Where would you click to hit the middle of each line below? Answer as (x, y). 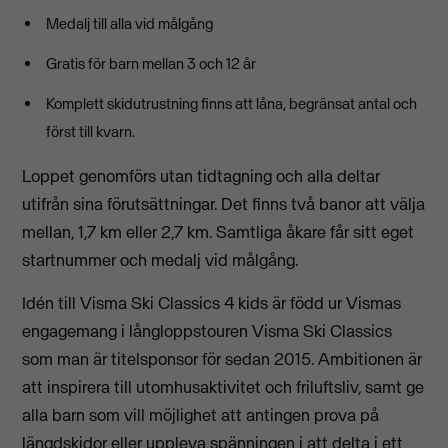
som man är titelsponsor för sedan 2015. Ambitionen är (222, 358)
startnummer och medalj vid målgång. (160, 260)
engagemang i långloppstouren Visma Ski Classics (207, 330)
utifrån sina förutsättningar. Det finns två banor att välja (224, 204)
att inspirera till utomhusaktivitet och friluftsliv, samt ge (223, 386)
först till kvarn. (91, 132)
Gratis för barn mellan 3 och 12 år (151, 64)
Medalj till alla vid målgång (130, 24)
